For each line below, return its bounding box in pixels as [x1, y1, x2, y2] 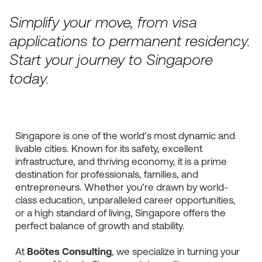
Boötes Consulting [26, 247, 112, 257]
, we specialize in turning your [111, 247, 240, 257]
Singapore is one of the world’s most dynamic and [15, 131, 235, 142]
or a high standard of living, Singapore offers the [15, 208, 226, 219]
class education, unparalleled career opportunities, [15, 195, 236, 206]
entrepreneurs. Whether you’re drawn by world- [15, 182, 228, 193]
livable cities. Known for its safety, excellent [15, 144, 202, 154]
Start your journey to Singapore [9, 53, 213, 69]
